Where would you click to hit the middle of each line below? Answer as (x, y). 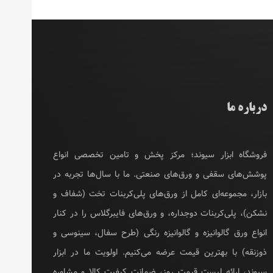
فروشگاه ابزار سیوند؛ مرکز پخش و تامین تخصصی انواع (160, 154)
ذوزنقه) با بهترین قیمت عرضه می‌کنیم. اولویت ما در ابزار (160, 252)
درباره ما (247, 108)
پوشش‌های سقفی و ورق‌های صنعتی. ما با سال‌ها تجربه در (160, 174)
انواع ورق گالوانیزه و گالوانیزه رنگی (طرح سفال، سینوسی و (160, 232)
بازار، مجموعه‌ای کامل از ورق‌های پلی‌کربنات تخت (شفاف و (160, 193)
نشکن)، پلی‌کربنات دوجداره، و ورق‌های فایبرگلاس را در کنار (160, 213)
